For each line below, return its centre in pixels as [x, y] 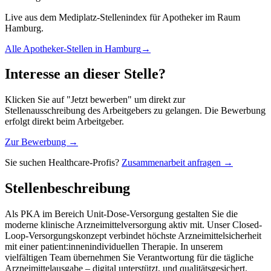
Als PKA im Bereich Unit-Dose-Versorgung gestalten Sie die [121, 214]
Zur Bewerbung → [41, 142]
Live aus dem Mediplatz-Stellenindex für [83, 17]
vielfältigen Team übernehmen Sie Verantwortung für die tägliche [129, 258]
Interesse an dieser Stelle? [85, 74]
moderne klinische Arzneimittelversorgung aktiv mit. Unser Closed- [133, 225]
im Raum [221, 17]
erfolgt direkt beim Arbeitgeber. [64, 122]
